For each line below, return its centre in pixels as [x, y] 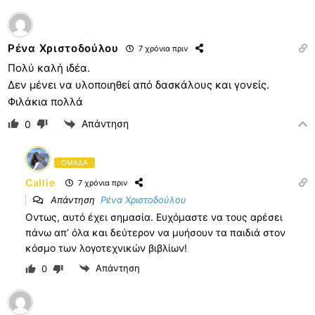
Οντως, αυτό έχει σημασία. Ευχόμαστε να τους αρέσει [154, 217]
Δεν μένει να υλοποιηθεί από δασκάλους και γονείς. [139, 84]
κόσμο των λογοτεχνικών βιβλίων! [106, 247]
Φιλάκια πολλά [45, 101]
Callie [40, 183]
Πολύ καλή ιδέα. [49, 67]
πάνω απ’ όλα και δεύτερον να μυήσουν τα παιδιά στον [155, 232]
